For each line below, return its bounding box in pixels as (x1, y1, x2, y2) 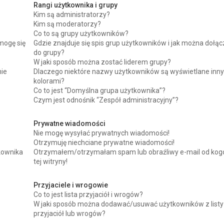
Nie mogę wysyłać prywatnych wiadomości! (33, 128, 170, 137)
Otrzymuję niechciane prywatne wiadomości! (33, 138, 175, 146)
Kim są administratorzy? (33, 10, 110, 18)
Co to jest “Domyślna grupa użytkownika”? (33, 86, 166, 94)
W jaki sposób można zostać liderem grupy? (33, 57, 171, 66)
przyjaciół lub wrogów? (33, 209, 106, 217)
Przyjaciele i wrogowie (33, 180, 108, 189)
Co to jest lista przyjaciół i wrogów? (33, 190, 143, 198)
